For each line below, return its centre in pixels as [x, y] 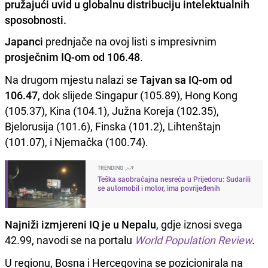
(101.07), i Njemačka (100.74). [77, 141]
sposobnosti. [36, 19]
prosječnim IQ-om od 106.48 [72, 57]
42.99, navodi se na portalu [70, 240]
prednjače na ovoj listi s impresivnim [130, 41]
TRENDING [111, 167]
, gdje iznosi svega [199, 224]
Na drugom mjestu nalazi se [72, 79]
